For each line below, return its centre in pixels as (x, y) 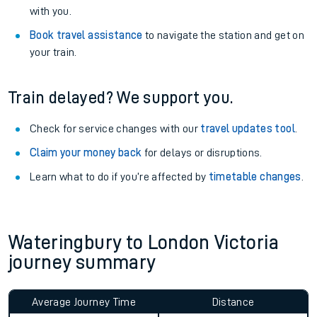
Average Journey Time (84, 302)
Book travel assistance (86, 35)
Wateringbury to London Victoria (144, 243)
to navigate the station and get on (223, 35)
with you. (51, 11)
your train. (53, 52)
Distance (233, 302)
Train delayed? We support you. (121, 98)
